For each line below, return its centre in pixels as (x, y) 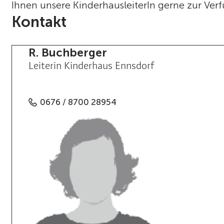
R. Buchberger (67, 52)
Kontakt (39, 22)
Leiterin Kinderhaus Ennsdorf (91, 66)
